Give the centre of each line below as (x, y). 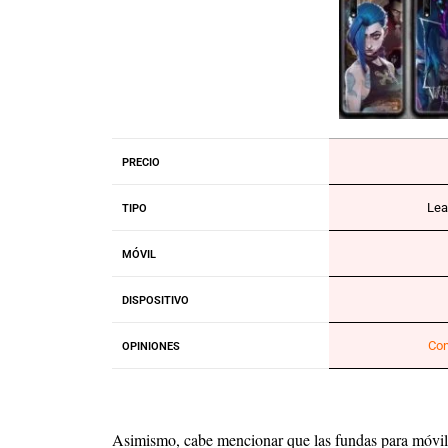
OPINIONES (151, 347)
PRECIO (141, 163)
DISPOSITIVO (155, 301)
